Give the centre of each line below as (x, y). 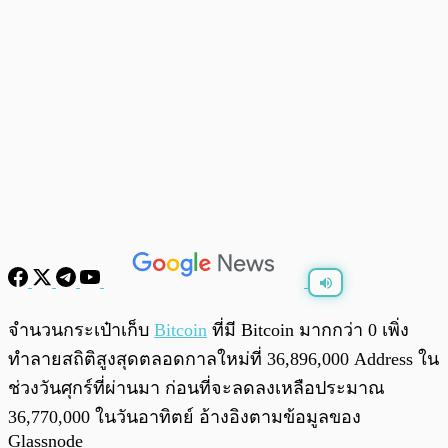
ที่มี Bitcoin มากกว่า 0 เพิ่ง (308, 330)
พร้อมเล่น (81, 320)
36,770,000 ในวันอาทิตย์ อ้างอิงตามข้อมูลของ (184, 417)
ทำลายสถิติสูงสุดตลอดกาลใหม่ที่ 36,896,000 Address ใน (223, 359)
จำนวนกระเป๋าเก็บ (81, 330)
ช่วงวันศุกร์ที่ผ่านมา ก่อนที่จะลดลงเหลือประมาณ (196, 388)
